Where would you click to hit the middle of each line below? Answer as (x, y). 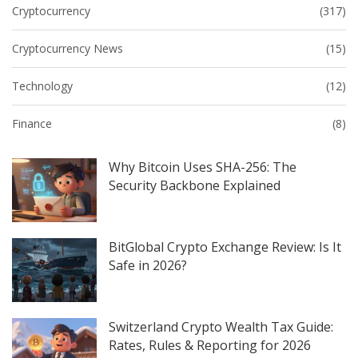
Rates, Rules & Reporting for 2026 (210, 345)
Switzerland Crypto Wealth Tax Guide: (221, 326)
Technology (42, 86)
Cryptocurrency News (68, 49)
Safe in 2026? (148, 265)
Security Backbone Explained (195, 186)
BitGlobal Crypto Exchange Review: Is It (225, 247)
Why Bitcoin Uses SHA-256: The (203, 167)
